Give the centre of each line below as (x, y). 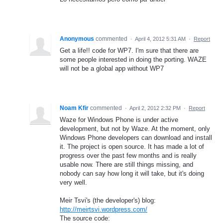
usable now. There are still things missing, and (126, 164)
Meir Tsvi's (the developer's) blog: (108, 200)
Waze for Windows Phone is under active (119, 119)
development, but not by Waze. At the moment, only (135, 128)
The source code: (85, 218)
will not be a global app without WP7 (112, 68)
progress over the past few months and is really (128, 155)
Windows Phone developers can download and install (136, 137)
